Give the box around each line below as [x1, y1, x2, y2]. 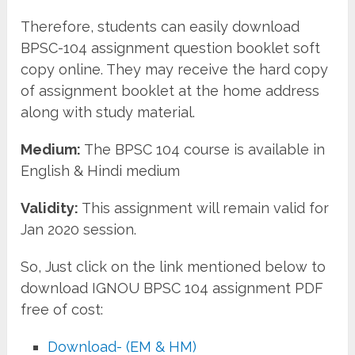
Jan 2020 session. [21, 220, 137, 238]
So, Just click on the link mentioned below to [21, 258, 326, 275]
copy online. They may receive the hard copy [21, 60, 329, 78]
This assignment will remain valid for [78, 199, 330, 216]
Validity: [21, 199, 79, 216]
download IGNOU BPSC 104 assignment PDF [21, 279, 324, 296]
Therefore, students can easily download [21, 17, 300, 35]
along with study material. [21, 103, 196, 120]
